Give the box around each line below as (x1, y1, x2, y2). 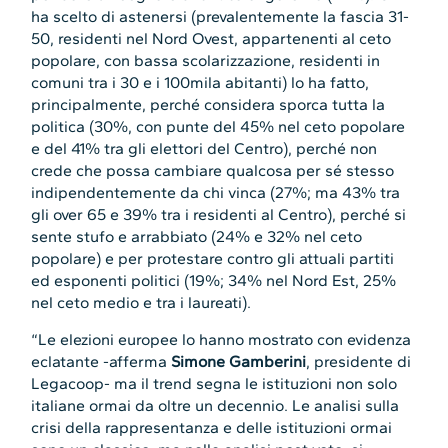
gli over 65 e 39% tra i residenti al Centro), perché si (31, 205, 407, 225)
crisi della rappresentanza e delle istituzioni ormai (31, 417, 393, 437)
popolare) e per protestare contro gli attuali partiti (31, 249, 395, 269)
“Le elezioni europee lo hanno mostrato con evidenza (31, 329, 412, 349)
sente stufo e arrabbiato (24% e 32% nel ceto (31, 227, 363, 247)
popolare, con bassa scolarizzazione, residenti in (31, 51, 381, 71)
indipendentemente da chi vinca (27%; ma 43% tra (31, 183, 401, 203)
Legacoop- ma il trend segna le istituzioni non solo (31, 373, 398, 393)
